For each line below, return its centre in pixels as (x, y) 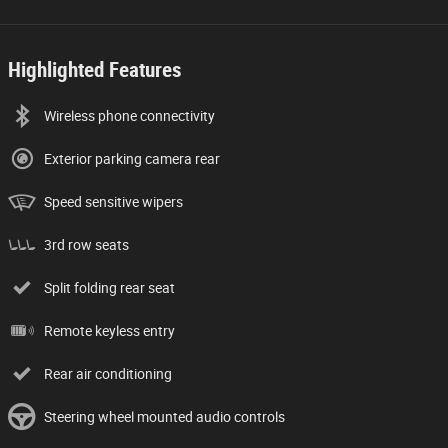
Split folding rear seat (109, 287)
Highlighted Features (95, 69)
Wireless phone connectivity (129, 115)
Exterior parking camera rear (132, 158)
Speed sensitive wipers (113, 201)
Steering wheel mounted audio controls (164, 416)
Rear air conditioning (108, 373)
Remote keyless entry (109, 330)
